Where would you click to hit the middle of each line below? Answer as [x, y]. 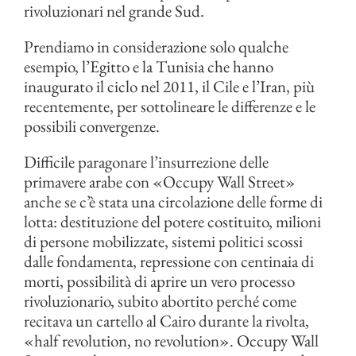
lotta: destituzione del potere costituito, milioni [172, 221]
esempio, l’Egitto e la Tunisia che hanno [149, 66]
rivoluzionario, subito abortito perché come [160, 301]
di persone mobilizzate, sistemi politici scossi [163, 241]
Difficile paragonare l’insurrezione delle [146, 162]
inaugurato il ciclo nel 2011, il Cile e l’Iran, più [169, 86]
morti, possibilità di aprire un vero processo [159, 281]
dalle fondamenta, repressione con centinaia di [169, 261]
